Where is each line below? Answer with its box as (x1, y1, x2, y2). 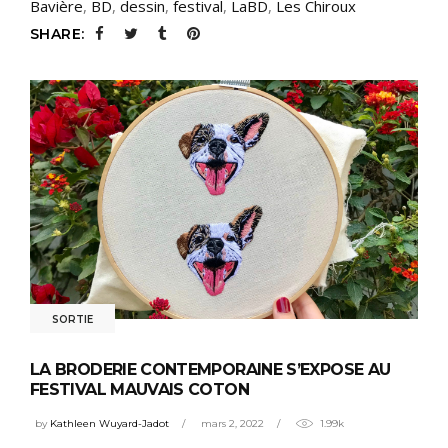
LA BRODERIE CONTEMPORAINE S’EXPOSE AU (30, 360, 391, 380)
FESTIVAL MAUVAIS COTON (30, 380, 249, 400)
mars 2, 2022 (201, 416, 264, 430)
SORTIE (52, 313, 93, 327)
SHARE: (30, 24, 85, 43)
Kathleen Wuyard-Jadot (50, 416, 169, 430)
